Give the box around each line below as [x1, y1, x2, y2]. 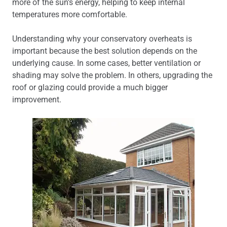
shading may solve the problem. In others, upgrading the [12, 70, 212, 80]
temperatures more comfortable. [12, 10, 127, 19]
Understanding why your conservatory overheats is [12, 34, 192, 44]
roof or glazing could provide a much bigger [12, 83, 168, 92]
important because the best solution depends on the [12, 46, 197, 56]
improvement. [12, 95, 61, 104]
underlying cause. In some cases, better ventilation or [12, 58, 201, 68]
